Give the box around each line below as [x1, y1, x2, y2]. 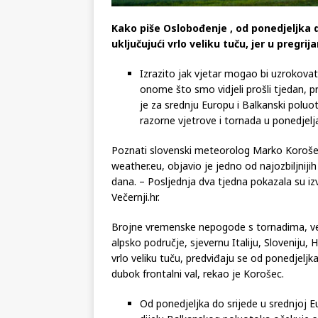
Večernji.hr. [111, 213, 160, 227]
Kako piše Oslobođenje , [111, 44, 233, 58]
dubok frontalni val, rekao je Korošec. [111, 290, 284, 304]
